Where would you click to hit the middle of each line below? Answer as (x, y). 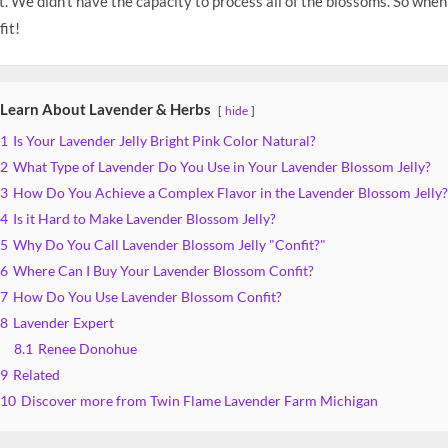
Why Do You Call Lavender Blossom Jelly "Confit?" (169, 244)
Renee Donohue (87, 348)
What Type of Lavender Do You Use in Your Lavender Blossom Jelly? (222, 166)
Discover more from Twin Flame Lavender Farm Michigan (199, 400)
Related (36, 374)
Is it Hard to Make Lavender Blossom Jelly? (144, 218)
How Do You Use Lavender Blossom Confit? (147, 296)
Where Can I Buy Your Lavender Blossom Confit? (163, 270)
